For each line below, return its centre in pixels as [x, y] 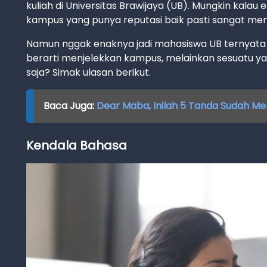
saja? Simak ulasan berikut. [89, 72]
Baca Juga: [70, 106]
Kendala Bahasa [77, 145]
